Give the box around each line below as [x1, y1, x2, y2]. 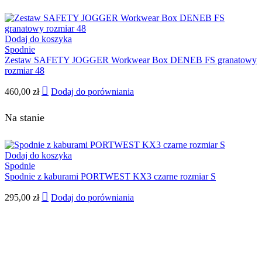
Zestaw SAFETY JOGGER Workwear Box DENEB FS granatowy [5, 55, 257, 65]
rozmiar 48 [5, 65, 44, 76]
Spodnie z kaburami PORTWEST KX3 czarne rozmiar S [5, 171, 216, 181]
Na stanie [5, 111, 44, 123]
